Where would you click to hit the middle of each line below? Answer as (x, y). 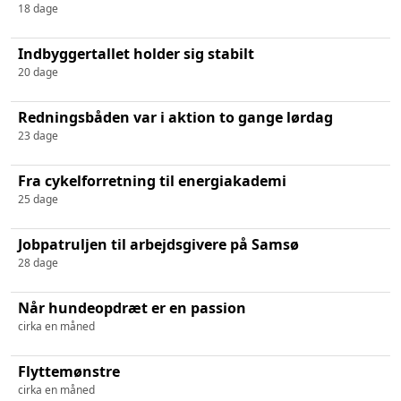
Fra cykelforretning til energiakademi (152, 180)
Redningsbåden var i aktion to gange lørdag (175, 117)
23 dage (38, 135)
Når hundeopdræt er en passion (132, 307)
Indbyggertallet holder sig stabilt (136, 53)
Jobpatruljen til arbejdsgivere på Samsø (158, 244)
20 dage (38, 72)
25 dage (38, 199)
